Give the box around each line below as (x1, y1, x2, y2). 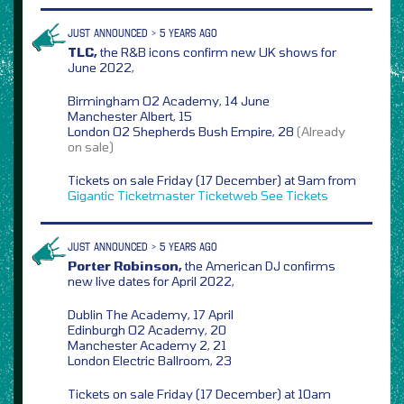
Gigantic (68, 187, 115, 203)
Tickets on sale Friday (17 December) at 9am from (68, 171, 356, 188)
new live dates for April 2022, (68, 272, 234, 289)
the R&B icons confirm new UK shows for (97, 43, 336, 60)
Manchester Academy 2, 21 (68, 336, 226, 353)
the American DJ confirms (182, 257, 335, 273)
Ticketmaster (117, 187, 195, 203)
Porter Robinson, (68, 257, 182, 273)
